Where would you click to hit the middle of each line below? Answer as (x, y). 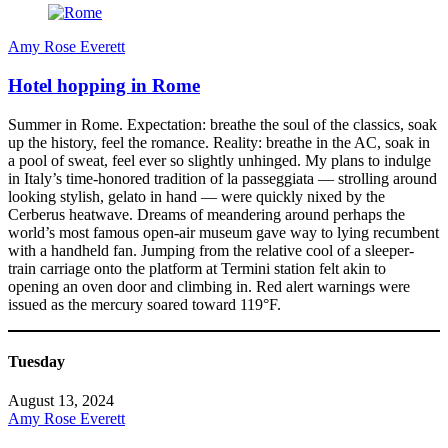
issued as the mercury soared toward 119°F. (144, 304)
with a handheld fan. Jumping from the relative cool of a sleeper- (211, 250)
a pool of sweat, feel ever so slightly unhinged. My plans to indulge (219, 160)
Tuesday (36, 362)
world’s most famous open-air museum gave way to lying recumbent (223, 232)
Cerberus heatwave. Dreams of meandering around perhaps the (206, 214)
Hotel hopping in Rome (104, 86)
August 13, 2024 (61, 401)
